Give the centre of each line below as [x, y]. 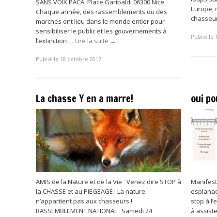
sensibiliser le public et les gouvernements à [101, 31]
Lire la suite [93, 40]
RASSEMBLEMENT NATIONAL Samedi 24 [94, 211]
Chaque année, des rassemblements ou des [101, 11]
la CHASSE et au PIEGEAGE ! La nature [91, 191]
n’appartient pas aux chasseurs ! [85, 201]
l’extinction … [55, 40]
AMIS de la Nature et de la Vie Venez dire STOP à [108, 182]
